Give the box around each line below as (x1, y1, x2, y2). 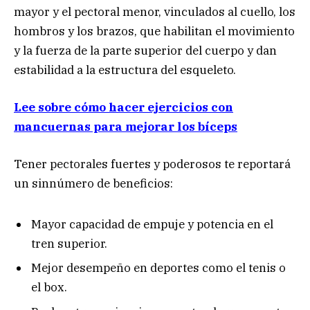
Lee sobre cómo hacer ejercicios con (14, 99, 233, 115)
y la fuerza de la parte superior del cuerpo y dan (14, 42, 277, 58)
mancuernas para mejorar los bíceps (14, 118, 237, 134)
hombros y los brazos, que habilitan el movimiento (14, 23, 295, 39)
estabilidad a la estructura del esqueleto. (14, 62, 236, 77)
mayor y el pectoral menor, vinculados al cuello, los (14, 3, 295, 19)
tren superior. (31, 235, 107, 251)
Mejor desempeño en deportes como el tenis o (31, 260, 286, 276)
